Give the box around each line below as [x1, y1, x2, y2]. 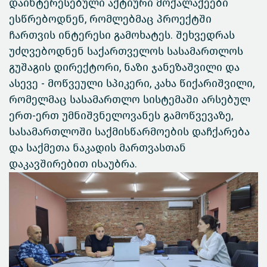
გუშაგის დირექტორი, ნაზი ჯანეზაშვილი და [9, 61, 243, 74]
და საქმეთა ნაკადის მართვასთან [9, 141, 186, 155]
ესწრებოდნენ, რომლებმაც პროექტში [9, 13, 212, 26]
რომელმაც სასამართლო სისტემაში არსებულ [9, 93, 250, 107]
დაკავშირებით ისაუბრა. [9, 157, 137, 171]
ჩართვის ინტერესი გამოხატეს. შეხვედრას [9, 29, 235, 42]
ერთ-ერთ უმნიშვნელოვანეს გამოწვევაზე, [9, 109, 233, 123]
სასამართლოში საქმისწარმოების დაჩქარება [9, 125, 250, 139]
